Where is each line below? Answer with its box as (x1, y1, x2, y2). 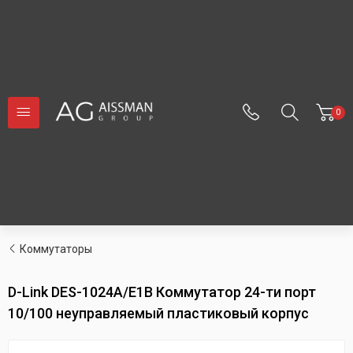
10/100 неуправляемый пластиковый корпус (8, 304, 309, 321)
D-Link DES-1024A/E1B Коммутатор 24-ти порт (8, 283, 316, 300)
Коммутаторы (20, 242, 92, 255)
